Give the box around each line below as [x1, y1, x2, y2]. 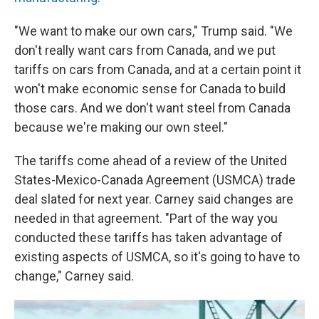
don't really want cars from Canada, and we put [14, 43, 276, 58]
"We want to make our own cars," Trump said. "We [14, 23, 293, 38]
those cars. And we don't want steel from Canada [14, 100, 291, 115]
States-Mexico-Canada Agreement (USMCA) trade [14, 172, 296, 187]
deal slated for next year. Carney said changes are [14, 192, 293, 206]
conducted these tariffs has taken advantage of [14, 230, 283, 245]
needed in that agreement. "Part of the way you [14, 211, 278, 226]
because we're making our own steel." [14, 120, 228, 135]
